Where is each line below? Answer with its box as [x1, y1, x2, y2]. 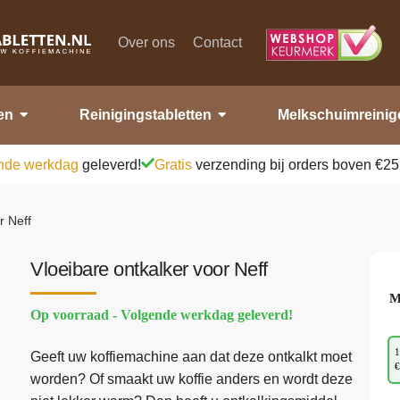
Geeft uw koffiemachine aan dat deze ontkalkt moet [30, 349, 353, 365]
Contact [193, 34, 243, 50]
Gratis [154, 156, 192, 172]
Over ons [118, 34, 176, 50]
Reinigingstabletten [79, 106, 212, 122]
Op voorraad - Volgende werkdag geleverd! [30, 306, 294, 322]
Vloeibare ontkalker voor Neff [30, 257, 268, 280]
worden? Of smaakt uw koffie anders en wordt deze [30, 371, 354, 387]
